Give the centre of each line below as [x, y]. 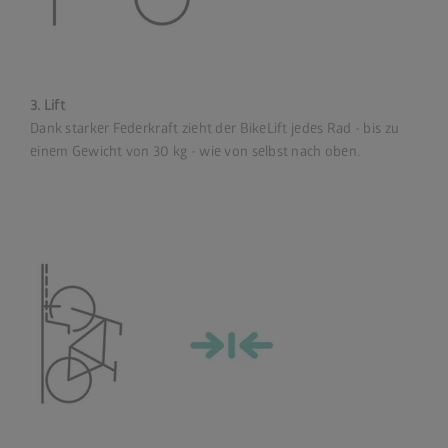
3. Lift [47, 105]
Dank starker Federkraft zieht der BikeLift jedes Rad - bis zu [215, 128]
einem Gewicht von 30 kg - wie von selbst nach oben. [195, 151]
